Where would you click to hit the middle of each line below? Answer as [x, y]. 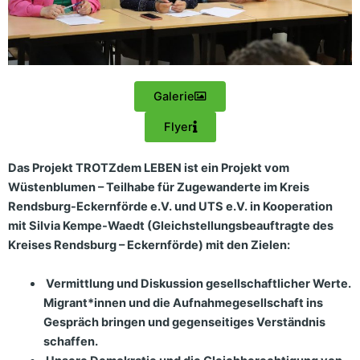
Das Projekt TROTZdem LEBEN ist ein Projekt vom [149, 168]
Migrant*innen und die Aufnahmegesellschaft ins [183, 303]
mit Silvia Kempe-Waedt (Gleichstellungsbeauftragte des [171, 226]
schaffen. [70, 341]
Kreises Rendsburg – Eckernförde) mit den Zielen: [149, 245]
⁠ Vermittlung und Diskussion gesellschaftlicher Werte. [197, 283]
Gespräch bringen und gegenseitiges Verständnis [184, 322]
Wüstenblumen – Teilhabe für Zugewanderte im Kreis [159, 188]
